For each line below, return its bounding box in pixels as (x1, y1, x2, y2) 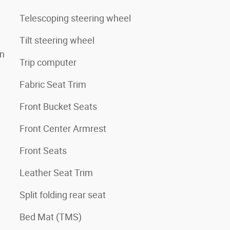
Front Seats (20, 145, 67, 156)
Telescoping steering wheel (20, 12, 131, 24)
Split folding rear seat (20, 189, 106, 200)
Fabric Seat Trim (20, 79, 86, 90)
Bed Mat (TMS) (20, 211, 82, 222)
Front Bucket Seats (20, 101, 97, 112)
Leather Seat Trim (20, 167, 93, 178)
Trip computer (20, 56, 76, 68)
